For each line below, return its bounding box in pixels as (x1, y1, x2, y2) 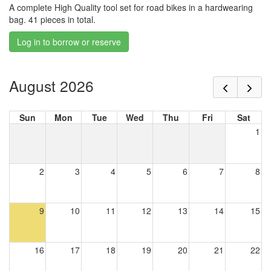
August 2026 (9, 74, 94, 96)
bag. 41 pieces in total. (9, 13, 96, 26)
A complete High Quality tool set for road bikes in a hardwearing (9, 1, 253, 14)
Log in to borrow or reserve (17, 36, 121, 48)
